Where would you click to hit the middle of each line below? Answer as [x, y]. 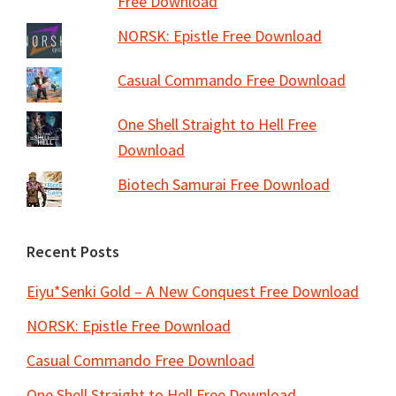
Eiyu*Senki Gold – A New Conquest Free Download [193, 291]
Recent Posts [73, 251]
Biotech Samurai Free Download [224, 184]
